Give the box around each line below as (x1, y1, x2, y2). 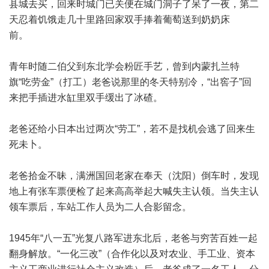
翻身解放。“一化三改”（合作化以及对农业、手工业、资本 (9, 249, 255, 259)
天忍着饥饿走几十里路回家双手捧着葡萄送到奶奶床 (9, 14, 230, 25)
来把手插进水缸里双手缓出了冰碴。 (9, 92, 182, 103)
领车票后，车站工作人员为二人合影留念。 (9, 202, 211, 212)
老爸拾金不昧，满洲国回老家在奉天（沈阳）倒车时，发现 (9, 171, 259, 181)
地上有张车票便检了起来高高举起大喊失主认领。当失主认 (9, 186, 259, 196)
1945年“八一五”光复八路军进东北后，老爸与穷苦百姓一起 (9, 233, 258, 243)
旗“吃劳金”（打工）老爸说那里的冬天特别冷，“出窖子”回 (9, 77, 252, 87)
